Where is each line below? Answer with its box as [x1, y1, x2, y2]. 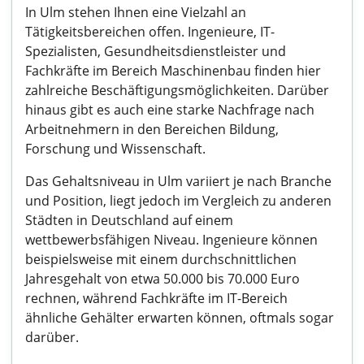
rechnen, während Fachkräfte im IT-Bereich [25, 289, 288, 307]
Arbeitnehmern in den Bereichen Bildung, [25, 120, 279, 138]
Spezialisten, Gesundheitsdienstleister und [25, 42, 286, 60]
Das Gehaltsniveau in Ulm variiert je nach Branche [25, 172, 331, 190]
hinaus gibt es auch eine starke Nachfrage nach [25, 101, 314, 119]
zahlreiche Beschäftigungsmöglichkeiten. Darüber [25, 81, 329, 99]
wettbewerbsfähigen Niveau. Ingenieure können [25, 231, 318, 249]
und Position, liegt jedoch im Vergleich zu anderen [25, 192, 331, 210]
